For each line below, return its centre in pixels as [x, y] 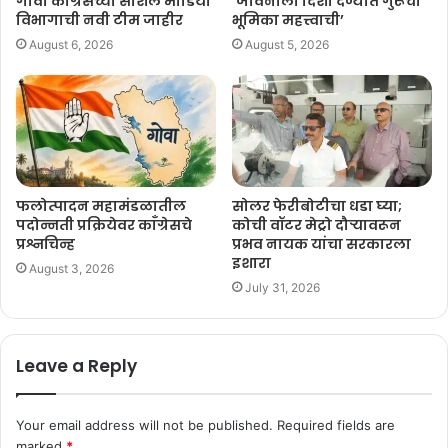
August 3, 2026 [71, 269]
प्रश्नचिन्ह [45, 244]
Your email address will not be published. [144, 425]
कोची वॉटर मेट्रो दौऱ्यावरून [316, 225]
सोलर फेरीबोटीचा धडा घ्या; [317, 206]
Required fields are [336, 425]
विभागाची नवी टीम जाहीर [99, 19]
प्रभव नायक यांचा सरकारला [321, 244]
